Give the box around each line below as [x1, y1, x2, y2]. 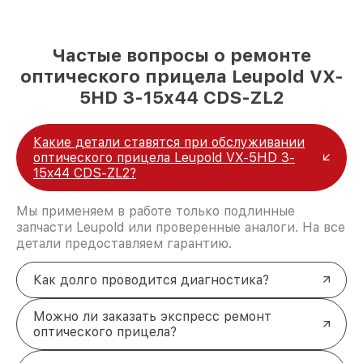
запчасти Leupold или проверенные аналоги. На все [16, 219, 345, 235]
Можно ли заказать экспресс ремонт [33, 308, 271, 324]
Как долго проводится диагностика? [33, 271, 269, 288]
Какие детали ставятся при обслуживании [33, 134, 305, 150]
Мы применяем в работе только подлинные [16, 203, 295, 219]
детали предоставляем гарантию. [16, 235, 232, 251]
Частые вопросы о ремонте [52, 44, 311, 66]
